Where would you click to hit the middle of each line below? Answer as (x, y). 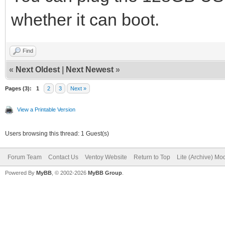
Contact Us (63, 157)
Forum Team (25, 157)
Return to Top (152, 157)
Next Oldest (38, 69)
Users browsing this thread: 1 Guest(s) (57, 133)
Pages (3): (18, 88)
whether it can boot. (85, 19)
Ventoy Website (106, 157)
